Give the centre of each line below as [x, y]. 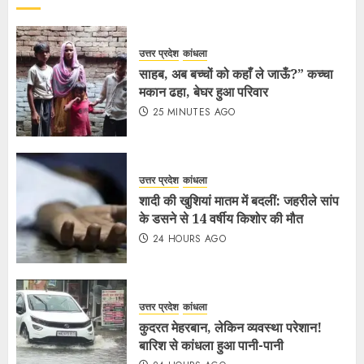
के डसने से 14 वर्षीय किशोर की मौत [221, 218]
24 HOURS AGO [189, 238]
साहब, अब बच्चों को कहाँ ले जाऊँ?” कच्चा [236, 74]
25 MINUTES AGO [194, 112]
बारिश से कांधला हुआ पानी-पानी [211, 345]
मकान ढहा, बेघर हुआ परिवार [204, 91]
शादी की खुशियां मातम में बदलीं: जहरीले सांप [239, 200]
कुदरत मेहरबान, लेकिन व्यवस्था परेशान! [230, 327]
